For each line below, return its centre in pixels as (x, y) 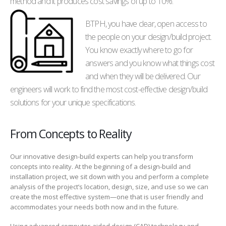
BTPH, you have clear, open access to (146, 23)
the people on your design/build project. (149, 37)
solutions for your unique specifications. (73, 102)
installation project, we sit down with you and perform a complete (109, 176)
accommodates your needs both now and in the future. (94, 207)
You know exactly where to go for (139, 50)
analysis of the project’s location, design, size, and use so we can (109, 186)
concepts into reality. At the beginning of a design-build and (100, 166)
